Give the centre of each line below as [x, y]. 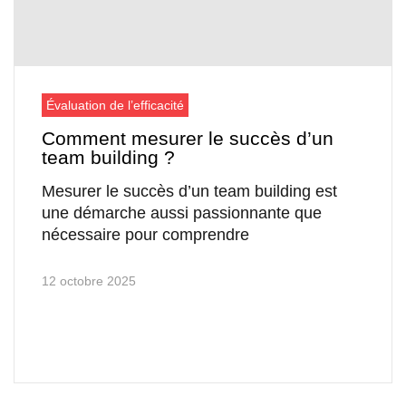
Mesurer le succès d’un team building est [189, 191]
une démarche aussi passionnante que [182, 213]
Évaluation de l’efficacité [115, 105]
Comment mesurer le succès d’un [188, 138]
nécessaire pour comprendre [145, 234]
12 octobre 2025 [89, 280]
